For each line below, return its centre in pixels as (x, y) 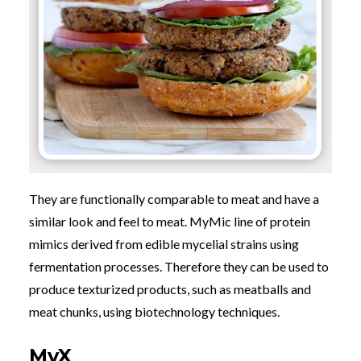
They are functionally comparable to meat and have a (174, 198)
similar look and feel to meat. (109, 221)
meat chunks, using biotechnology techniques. (154, 311)
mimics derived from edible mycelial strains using (164, 243)
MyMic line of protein (250, 221)
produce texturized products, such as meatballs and (170, 288)
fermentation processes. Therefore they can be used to (179, 266)
